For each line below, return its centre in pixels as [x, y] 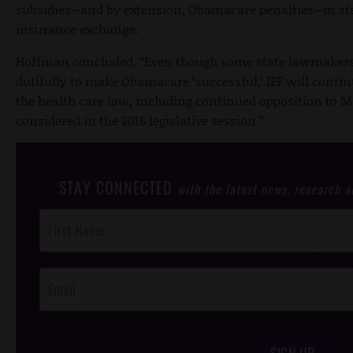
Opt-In [53, 256]
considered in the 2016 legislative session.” [140, 120]
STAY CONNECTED [118, 187]
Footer [53, 237]
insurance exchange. [77, 28]
